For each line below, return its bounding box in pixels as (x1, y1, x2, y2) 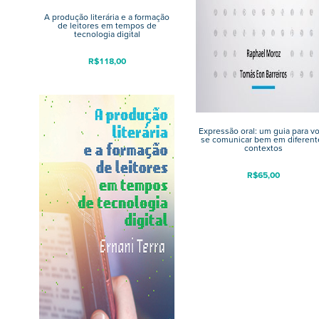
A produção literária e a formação (44, 11, 169, 23)
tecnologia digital (73, 28, 140, 41)
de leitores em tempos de (57, 19, 157, 32)
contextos (244, 142, 283, 155)
